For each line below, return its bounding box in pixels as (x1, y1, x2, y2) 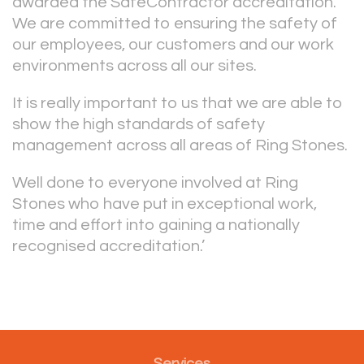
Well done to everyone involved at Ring (12, 175, 298, 191)
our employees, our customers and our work (12, 37, 334, 53)
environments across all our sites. (12, 58, 257, 74)
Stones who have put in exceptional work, (12, 196, 317, 212)
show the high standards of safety (12, 116, 265, 132)
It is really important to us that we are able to (12, 95, 343, 111)
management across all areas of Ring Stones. (12, 137, 348, 154)
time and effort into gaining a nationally (12, 217, 300, 233)
